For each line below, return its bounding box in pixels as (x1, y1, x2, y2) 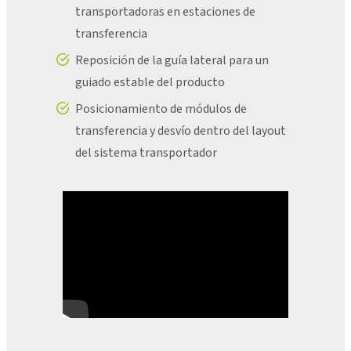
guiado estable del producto (75, 73, 225, 91)
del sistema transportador (75, 143, 217, 161)
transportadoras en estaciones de (75, 2, 255, 20)
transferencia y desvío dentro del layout (75, 121, 286, 139)
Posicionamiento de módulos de (75, 100, 247, 118)
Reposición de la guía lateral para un (75, 51, 269, 69)
